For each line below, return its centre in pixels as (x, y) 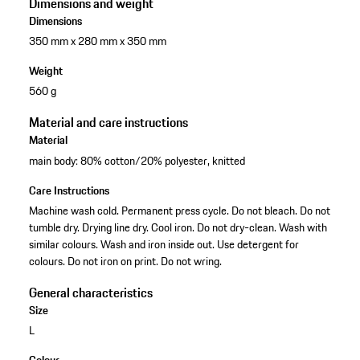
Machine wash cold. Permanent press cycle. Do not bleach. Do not (179, 210)
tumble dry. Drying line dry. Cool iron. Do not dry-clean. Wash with (178, 227)
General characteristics (90, 292)
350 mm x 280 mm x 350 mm (97, 41)
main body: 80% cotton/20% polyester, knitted (137, 160)
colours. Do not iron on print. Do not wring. (125, 261)
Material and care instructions (108, 123)
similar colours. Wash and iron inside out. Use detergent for (164, 244)
